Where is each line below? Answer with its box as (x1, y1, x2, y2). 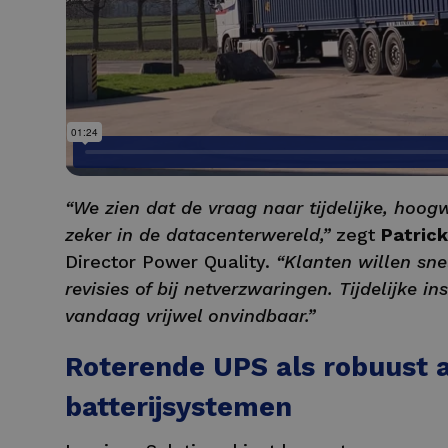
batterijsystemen (64, 391, 292, 424)
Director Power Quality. (64, 251, 276, 273)
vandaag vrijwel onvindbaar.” (64, 305, 315, 327)
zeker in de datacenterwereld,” (64, 224, 330, 246)
